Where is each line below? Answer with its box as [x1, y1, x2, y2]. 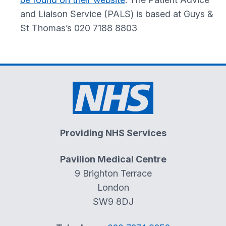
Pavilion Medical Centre [60, 154, 166, 164]
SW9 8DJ [92, 196, 134, 207]
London [97, 182, 129, 193]
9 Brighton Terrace [74, 168, 152, 179]
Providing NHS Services [60, 128, 166, 138]
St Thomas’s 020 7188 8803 [20, 23, 137, 33]
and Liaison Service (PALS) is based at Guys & [20, 9, 213, 19]
